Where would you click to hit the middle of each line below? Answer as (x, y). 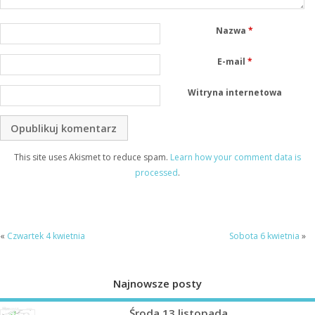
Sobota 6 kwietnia (264, 236)
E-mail (232, 61)
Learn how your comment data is (236, 157)
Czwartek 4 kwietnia (46, 236)
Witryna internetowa (234, 92)
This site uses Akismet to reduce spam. (92, 157)
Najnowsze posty (157, 283)
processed (156, 173)
